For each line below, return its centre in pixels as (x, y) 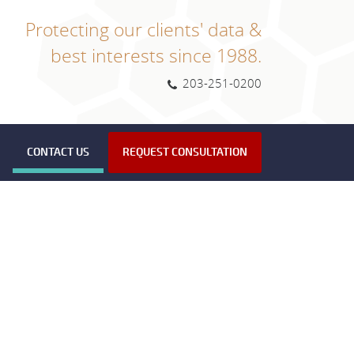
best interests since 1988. (156, 55)
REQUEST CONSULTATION (185, 153)
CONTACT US (58, 153)
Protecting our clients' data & (143, 29)
